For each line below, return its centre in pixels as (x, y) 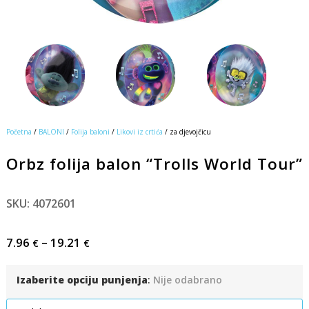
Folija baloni (90, 131)
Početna (19, 131)
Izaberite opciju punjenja (82, 279)
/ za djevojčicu (187, 131)
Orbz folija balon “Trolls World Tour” (154, 163)
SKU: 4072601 (41, 203)
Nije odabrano (187, 279)
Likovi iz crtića (139, 131)
